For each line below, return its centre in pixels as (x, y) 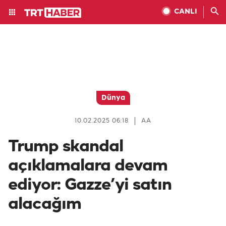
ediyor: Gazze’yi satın (90, 185)
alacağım (45, 204)
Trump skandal (66, 147)
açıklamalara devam (88, 166)
